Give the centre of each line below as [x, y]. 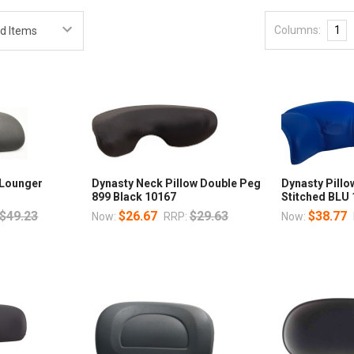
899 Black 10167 [134, 196]
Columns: [298, 30]
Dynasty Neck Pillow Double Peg [176, 183]
